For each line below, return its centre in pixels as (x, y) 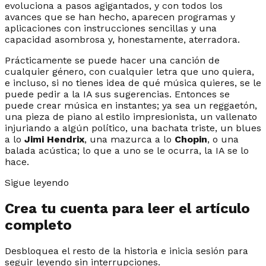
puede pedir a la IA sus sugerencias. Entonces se (117, 94)
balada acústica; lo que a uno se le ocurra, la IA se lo (127, 150)
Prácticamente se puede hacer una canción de (112, 60)
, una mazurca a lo (129, 139)
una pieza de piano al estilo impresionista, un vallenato (131, 116)
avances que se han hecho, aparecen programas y (120, 17)
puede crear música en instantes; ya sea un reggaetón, (131, 105)
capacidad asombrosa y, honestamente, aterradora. (122, 39)
